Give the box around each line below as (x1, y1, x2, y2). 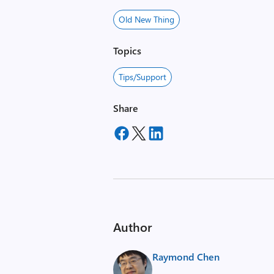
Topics (113, 44, 142, 57)
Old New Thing (119, 13, 175, 25)
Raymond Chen (152, 250, 220, 263)
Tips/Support (119, 71, 167, 83)
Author (113, 218, 152, 235)
